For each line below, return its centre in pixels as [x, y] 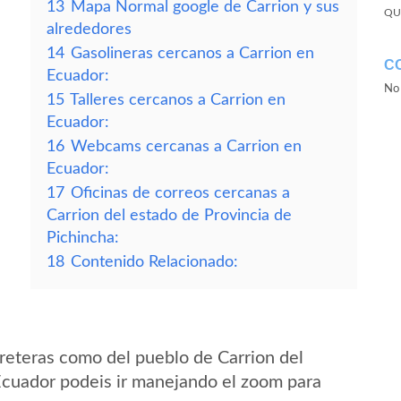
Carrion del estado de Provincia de [169, 215]
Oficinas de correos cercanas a [180, 193]
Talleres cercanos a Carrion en [178, 100]
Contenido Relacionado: [154, 262]
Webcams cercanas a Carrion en [186, 146]
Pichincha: [83, 238]
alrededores [89, 29]
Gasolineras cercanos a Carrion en [192, 53]
